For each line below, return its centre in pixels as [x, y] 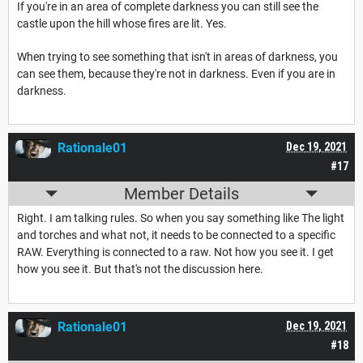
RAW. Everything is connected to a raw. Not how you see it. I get [175, 252]
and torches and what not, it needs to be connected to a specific [176, 235]
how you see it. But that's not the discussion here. [141, 269]
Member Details [181, 194]
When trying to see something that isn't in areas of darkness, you [177, 57]
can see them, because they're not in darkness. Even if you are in [176, 74]
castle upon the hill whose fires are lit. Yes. [122, 24]
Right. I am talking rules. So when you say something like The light [181, 218]
